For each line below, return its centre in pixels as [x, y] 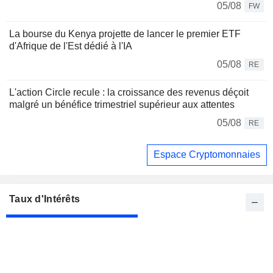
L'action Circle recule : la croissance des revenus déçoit [129, 92]
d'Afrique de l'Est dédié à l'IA [71, 46]
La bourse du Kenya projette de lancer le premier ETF [125, 34]
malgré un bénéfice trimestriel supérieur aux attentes [122, 104]
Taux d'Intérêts [45, 199]
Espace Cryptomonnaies [207, 155]
